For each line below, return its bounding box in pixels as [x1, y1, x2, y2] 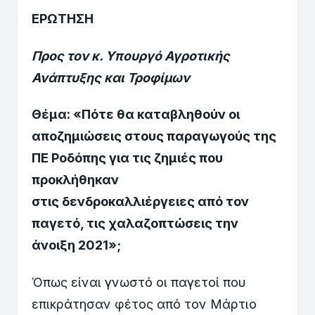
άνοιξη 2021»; [32, 238, 121, 253]
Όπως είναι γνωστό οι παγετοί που [32, 274, 245, 290]
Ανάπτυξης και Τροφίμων [32, 70, 190, 85]
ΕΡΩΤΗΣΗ [32, 11, 94, 26]
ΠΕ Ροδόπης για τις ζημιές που [32, 150, 223, 166]
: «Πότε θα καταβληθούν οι [67, 107, 240, 122]
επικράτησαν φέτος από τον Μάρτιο [32, 296, 257, 311]
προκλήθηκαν [32, 172, 119, 188]
